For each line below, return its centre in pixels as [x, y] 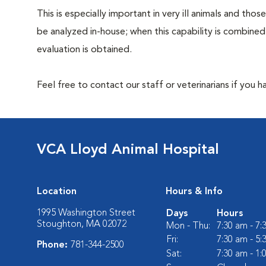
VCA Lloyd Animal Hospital [128, 150]
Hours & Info [194, 192]
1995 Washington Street [86, 213]
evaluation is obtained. [84, 50]
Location [57, 192]
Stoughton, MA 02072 [82, 224]
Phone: [54, 245]
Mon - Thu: [188, 226]
